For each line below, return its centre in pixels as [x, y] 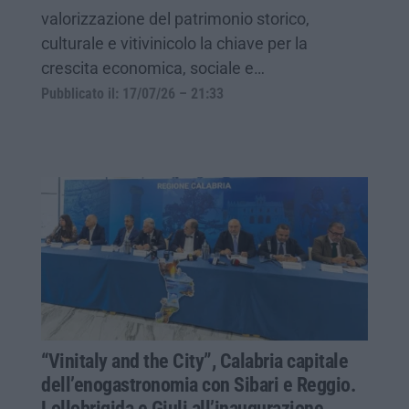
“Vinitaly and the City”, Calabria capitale [194, 361]
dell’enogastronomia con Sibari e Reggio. [198, 384]
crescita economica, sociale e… [153, 68]
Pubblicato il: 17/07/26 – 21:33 [132, 94]
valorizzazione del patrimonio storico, [175, 18]
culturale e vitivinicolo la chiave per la [174, 43]
